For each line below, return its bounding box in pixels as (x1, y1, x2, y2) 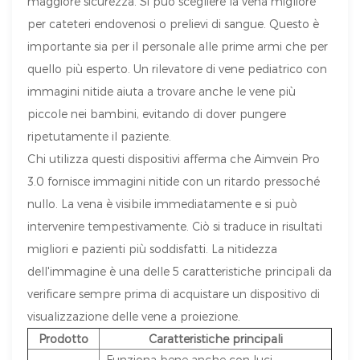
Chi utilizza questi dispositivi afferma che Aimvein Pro (27, 152, 321, 166)
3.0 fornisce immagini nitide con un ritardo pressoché (27, 174, 321, 189)
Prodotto (39, 332, 89, 346)
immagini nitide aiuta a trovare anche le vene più (27, 84, 297, 99)
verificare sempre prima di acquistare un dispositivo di (27, 287, 321, 301)
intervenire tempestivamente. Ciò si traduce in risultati (27, 219, 323, 234)
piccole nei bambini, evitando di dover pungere (27, 107, 287, 121)
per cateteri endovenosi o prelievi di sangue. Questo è (27, 17, 320, 31)
